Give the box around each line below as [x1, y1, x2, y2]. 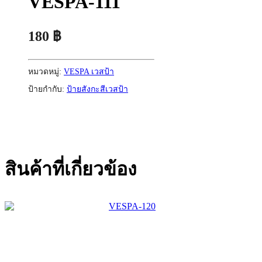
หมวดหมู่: [28, 67, 64, 76]
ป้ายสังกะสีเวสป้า [67, 85, 128, 94]
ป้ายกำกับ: [28, 85, 67, 94]
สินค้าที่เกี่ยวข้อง [5, 158, 137, 180]
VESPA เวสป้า [64, 67, 114, 76]
